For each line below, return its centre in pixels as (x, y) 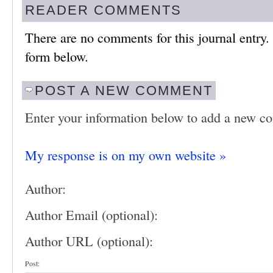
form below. (57, 56)
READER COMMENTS (103, 10)
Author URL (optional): (89, 241)
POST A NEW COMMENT (124, 90)
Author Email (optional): (91, 215)
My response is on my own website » (126, 155)
